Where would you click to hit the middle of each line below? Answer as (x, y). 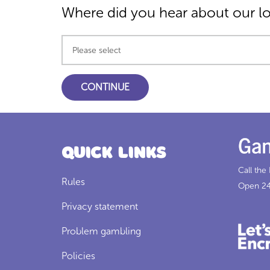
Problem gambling (101, 231)
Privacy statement (100, 206)
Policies (78, 256)
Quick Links (114, 151)
